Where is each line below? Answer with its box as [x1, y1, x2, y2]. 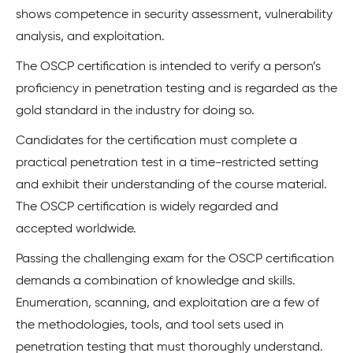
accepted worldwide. [16, 222, 136, 236]
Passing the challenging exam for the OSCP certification [16, 252, 334, 266]
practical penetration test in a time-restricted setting [16, 156, 318, 169]
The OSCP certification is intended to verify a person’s [16, 60, 321, 73]
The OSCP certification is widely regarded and [16, 200, 278, 214]
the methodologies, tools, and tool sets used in [16, 318, 284, 332]
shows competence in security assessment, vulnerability [16, 8, 333, 21]
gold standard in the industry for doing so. [16, 104, 255, 117]
